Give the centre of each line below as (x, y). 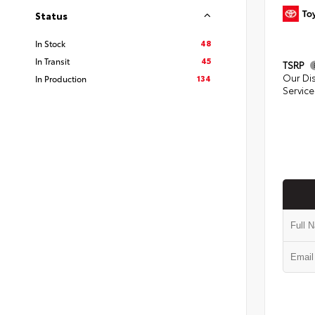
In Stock (50, 43)
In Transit (52, 61)
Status (51, 15)
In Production (61, 78)
